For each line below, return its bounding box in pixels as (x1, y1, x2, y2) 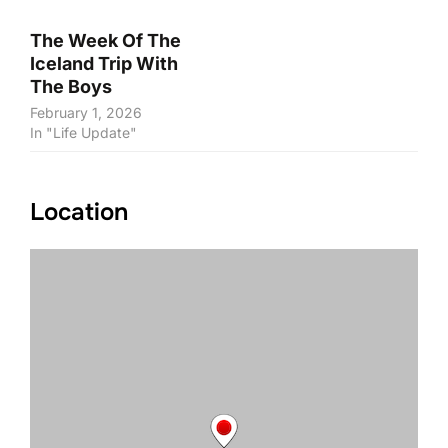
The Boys (30, 76, 112, 98)
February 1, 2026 (30, 104, 142, 122)
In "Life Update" (30, 124, 137, 142)
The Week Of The (30, 30, 181, 52)
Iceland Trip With (30, 53, 178, 75)
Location (30, 197, 128, 228)
